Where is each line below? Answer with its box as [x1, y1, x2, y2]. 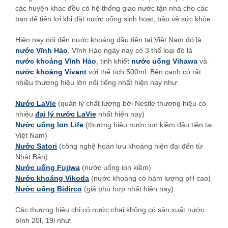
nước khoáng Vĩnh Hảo [15, 56, 96, 65]
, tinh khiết [96, 56, 131, 65]
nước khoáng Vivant [15, 67, 87, 76]
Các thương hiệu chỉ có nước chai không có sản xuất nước [15, 205, 204, 214]
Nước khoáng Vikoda [15, 174, 89, 182]
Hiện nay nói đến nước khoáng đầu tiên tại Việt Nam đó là [15, 35, 202, 44]
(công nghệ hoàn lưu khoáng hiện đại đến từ [57, 141, 203, 150]
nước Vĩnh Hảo [15, 46, 68, 54]
